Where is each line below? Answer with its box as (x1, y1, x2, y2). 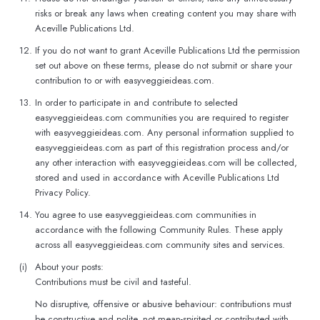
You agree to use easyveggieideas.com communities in (35, 208, 256, 221)
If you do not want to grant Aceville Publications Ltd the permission (35, 44, 300, 57)
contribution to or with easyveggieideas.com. (35, 74, 214, 87)
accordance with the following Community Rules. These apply (35, 223, 283, 236)
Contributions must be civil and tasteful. (35, 275, 191, 289)
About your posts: (35, 260, 104, 274)
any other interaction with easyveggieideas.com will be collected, (35, 156, 297, 169)
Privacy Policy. (35, 186, 91, 199)
